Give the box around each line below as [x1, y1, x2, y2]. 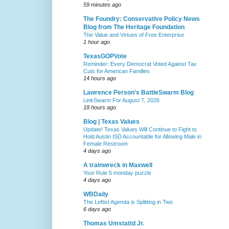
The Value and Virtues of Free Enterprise [83, 32, 184, 38]
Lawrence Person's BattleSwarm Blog [83, 89, 194, 97]
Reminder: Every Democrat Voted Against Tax [83, 61, 197, 67]
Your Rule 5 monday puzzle [83, 170, 151, 176]
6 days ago [83, 206, 111, 213]
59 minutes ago [83, 2, 121, 8]
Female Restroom [83, 141, 128, 147]
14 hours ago [83, 75, 116, 82]
